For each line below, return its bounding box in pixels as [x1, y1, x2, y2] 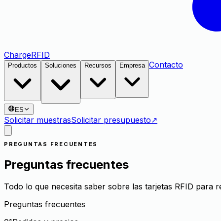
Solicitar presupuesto [71, 115, 151, 125]
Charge [4, 50, 31, 60]
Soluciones [45, 62, 76, 70]
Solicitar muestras [4, 115, 71, 125]
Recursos [84, 62, 111, 70]
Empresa [119, 62, 145, 70]
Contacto [149, 60, 183, 70]
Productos [8, 62, 37, 70]
